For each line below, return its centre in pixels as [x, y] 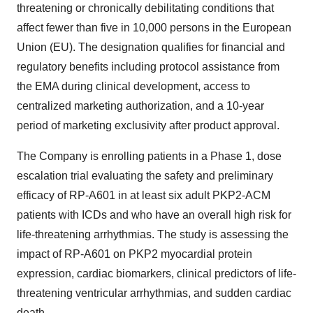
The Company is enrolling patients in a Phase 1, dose [149, 156]
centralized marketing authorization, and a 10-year [140, 106]
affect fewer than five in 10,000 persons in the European [154, 28]
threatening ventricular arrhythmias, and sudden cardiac [154, 293]
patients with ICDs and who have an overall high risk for [154, 215]
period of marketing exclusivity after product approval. [148, 125]
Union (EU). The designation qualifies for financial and [151, 47]
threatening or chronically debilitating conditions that [145, 8]
